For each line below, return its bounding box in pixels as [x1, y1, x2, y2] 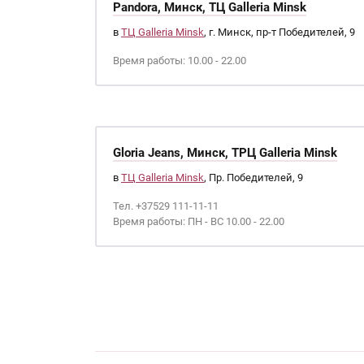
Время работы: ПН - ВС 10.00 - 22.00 [113, 215, 284, 227]
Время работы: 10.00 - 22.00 [113, 54, 246, 67]
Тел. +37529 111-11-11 [113, 200, 219, 212]
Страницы [95, 303, 220, 334]
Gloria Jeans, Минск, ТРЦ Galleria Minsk [113, 145, 337, 160]
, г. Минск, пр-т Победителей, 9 [204, 26, 355, 38]
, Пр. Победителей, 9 [204, 171, 303, 184]
